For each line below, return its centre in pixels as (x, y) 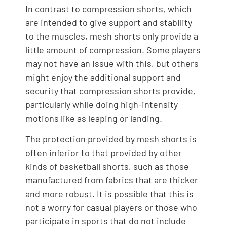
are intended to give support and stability (109, 22)
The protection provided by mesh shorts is (111, 139)
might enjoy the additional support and (103, 77)
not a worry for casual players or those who (111, 207)
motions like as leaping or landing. (94, 118)
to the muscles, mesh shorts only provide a (112, 36)
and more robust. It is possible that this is (109, 194)
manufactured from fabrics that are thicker (112, 180)
